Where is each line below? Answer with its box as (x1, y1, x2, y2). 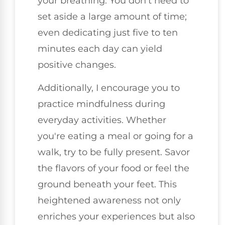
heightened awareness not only (38, 195, 181, 206)
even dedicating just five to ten (38, 27, 178, 39)
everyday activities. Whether (38, 115, 166, 126)
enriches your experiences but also (38, 211, 195, 222)
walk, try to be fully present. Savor (38, 147, 190, 158)
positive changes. (38, 59, 116, 71)
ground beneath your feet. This (38, 179, 177, 190)
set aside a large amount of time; (38, 11, 187, 23)
